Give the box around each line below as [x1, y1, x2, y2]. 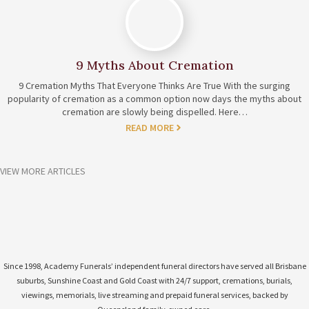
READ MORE [126, 121, 174, 134]
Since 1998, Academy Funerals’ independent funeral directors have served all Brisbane [3, 261, 306, 271]
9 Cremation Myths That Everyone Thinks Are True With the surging [19, 79, 290, 92]
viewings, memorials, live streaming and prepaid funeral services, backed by [21, 290, 288, 300]
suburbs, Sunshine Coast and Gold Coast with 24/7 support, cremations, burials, [17, 275, 292, 286]
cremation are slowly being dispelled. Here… [61, 106, 248, 118]
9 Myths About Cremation [75, 57, 234, 73]
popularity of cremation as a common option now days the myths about [8, 92, 301, 105]
